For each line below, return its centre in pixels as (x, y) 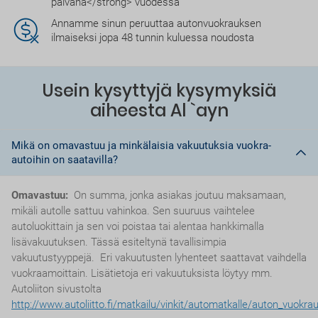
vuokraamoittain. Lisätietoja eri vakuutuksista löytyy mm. (142, 274)
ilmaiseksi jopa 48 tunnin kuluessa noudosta (153, 38)
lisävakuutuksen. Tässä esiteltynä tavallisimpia (119, 242)
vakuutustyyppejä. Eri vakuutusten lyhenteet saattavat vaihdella (159, 258)
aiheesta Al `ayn (159, 111)
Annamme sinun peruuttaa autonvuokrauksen (156, 24)
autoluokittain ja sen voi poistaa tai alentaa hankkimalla (138, 227)
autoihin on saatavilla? (65, 160)
